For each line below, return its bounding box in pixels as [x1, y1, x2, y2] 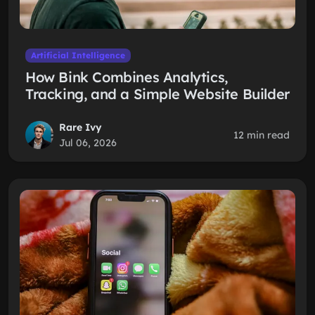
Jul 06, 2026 [59, 136, 117, 149]
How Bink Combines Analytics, [25, 68, 228, 86]
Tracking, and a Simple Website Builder [25, 85, 290, 103]
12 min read [233, 129, 290, 141]
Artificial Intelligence [30, 50, 125, 60]
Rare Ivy [59, 121, 102, 134]
